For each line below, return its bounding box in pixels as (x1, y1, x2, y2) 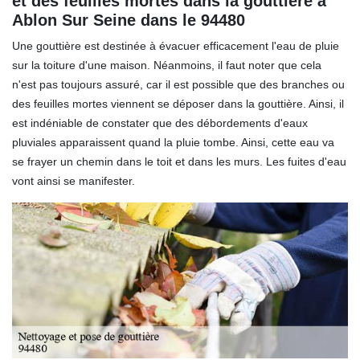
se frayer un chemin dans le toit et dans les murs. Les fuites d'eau (12, 155, 346, 169)
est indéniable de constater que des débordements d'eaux (12, 117, 308, 130)
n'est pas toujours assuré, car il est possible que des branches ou (12, 78, 345, 92)
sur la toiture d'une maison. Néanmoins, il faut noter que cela (12, 59, 321, 72)
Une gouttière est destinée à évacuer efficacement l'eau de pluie (12, 39, 339, 53)
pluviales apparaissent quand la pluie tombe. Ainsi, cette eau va (12, 136, 334, 149)
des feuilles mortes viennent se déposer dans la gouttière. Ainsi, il (12, 97, 344, 111)
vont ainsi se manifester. (12, 174, 135, 188)
